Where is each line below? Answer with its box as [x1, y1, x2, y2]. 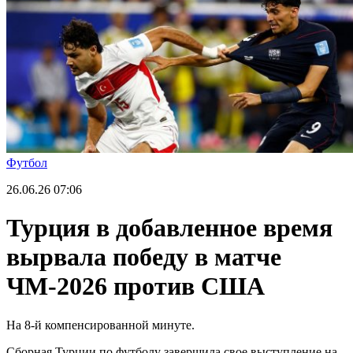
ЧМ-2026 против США [6, 272, 265, 301]
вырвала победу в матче [6, 243, 281, 272]
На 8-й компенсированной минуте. [6, 318, 195, 332]
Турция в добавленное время [6, 214, 333, 243]
